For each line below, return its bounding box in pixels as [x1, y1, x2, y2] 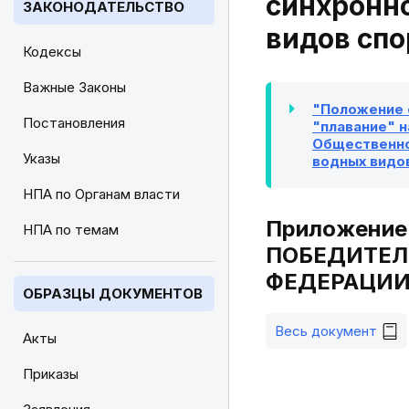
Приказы [23, 365, 79, 383]
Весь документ [275, 322, 377, 340]
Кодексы [23, 43, 81, 60]
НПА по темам [23, 221, 119, 238]
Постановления [23, 114, 125, 131]
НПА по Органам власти [23, 185, 180, 203]
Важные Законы [23, 79, 126, 96]
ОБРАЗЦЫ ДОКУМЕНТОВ [23, 285, 203, 302]
